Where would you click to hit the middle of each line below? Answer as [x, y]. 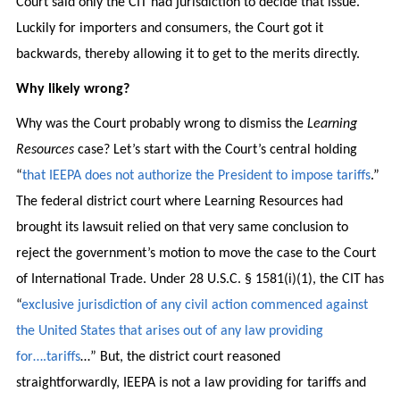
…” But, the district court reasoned [180, 357]
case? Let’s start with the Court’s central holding [215, 150]
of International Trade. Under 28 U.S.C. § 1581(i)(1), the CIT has [200, 279]
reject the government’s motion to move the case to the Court [196, 253]
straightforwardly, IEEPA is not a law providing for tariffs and [191, 383]
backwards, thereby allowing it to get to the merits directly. [187, 54]
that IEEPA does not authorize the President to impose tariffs [196, 175]
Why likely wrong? [72, 89]
